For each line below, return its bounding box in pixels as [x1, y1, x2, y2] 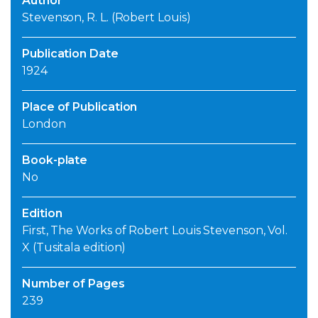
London [22, 117, 66, 131]
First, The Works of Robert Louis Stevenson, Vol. [22, 224, 288, 238]
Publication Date [22, 47, 119, 61]
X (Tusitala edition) [22, 241, 126, 255]
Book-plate [22, 153, 88, 168]
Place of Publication [22, 100, 138, 114]
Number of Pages [22, 277, 125, 291]
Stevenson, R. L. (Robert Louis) [22, 11, 191, 25]
